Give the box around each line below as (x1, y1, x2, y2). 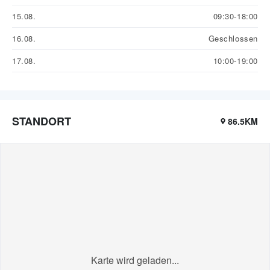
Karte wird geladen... (91, 253, 179, 268)
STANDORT (12, 113, 71, 130)
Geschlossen (208, 33, 258, 45)
